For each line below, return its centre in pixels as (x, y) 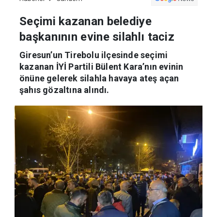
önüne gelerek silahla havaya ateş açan (99, 78)
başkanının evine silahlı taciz (97, 37)
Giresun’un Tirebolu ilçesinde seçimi (94, 55)
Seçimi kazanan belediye (85, 22)
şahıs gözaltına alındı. (64, 90)
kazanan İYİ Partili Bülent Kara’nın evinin (101, 67)
